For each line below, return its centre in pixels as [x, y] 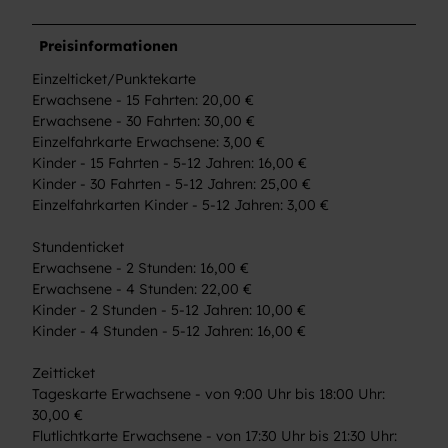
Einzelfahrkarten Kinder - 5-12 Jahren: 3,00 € [180, 205]
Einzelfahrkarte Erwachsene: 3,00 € [148, 142]
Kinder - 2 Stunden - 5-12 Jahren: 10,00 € [169, 310]
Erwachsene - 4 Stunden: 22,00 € [142, 289]
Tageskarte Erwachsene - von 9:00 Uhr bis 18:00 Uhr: [208, 394]
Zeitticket [63, 373]
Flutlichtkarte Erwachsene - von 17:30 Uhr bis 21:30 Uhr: [214, 436]
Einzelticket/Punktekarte [114, 79]
